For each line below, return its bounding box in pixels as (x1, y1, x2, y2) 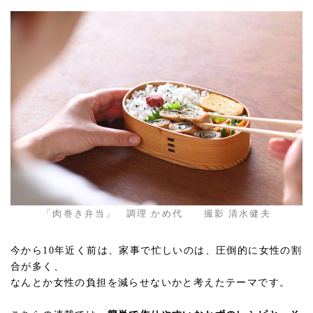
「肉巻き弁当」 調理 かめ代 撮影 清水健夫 (42, 208, 271, 219)
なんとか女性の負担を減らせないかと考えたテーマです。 (10, 277, 291, 288)
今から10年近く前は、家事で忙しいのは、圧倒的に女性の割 (10, 245, 303, 256)
